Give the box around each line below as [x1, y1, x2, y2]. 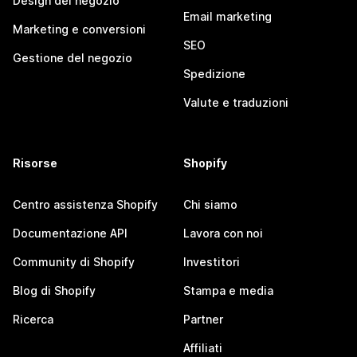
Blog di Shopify [13, 284, 96, 297]
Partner [183, 312, 223, 326]
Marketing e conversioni [13, 22, 146, 36]
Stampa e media [183, 284, 273, 297]
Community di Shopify [13, 255, 135, 269]
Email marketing [183, 10, 272, 23]
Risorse [13, 156, 57, 170]
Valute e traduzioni [183, 96, 288, 109]
